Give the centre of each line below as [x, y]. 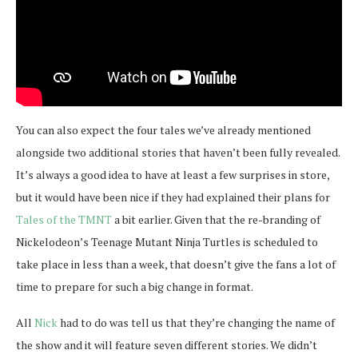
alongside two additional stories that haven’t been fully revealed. [178, 153]
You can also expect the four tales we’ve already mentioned [163, 130]
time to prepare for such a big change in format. [135, 287]
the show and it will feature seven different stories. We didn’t [167, 345]
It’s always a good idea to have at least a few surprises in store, [173, 175]
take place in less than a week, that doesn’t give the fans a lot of [176, 265]
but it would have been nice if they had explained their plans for [173, 197]
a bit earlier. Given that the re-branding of [216, 220]
